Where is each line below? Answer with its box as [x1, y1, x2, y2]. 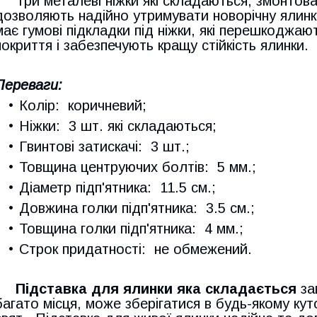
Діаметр [19, 180, 76, 196]
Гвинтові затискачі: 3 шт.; [19, 139, 190, 155]
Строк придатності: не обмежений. [19, 241, 256, 258]
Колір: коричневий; [19, 98, 146, 114]
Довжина [19, 200, 82, 217]
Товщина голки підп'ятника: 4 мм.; [19, 221, 243, 237]
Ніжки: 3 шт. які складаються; [19, 118, 217, 134]
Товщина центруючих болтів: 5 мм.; [19, 159, 256, 175]
